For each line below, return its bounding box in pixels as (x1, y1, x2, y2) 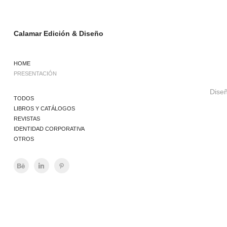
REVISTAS (13, 116, 40, 122)
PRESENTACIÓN (13, 70, 57, 77)
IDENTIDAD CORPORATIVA (13, 126, 85, 132)
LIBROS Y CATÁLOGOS (13, 105, 75, 111)
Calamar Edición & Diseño (13, 29, 103, 37)
